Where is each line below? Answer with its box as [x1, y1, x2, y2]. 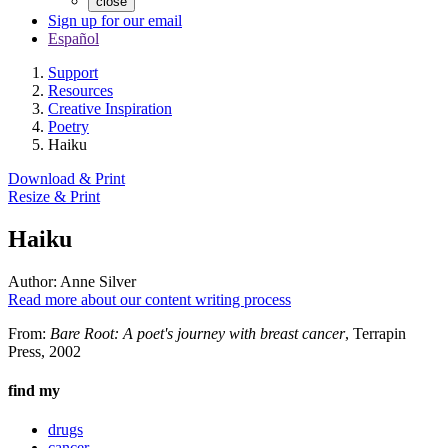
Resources [48, 82, 113, 99]
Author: [8, 272, 57, 290]
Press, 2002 [8, 342, 81, 360]
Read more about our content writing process [8, 290, 291, 308]
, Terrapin [345, 324, 406, 342]
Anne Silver [57, 272, 136, 290]
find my [8, 382, 60, 400]
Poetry [48, 118, 89, 135]
